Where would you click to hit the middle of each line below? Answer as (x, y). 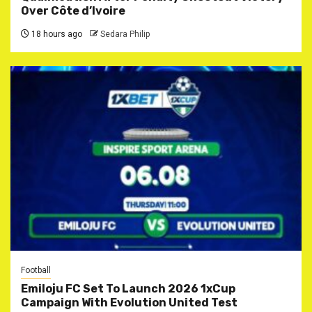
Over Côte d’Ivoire (73, 10)
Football (36, 270)
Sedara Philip (125, 34)
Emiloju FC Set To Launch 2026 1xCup (128, 288)
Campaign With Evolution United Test (129, 302)
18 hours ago (56, 34)
